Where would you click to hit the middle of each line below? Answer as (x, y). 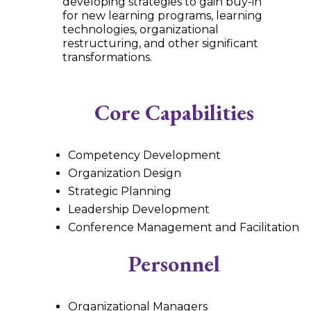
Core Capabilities (175, 112)
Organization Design (124, 173)
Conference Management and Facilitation (183, 227)
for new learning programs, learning (162, 15)
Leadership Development (138, 209)
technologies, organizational (140, 29)
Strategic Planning (121, 191)
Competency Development (145, 155)
